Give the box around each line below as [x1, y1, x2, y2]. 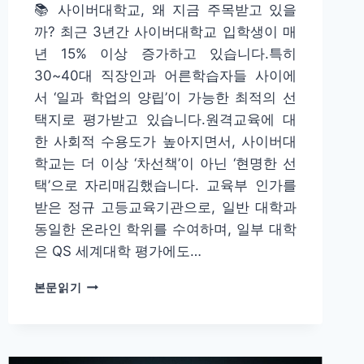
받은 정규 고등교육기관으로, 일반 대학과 [33, 198, 297, 215]
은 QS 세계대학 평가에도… [33, 242, 201, 259]
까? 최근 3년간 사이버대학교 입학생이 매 [33, 23, 297, 40]
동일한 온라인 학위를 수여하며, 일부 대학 [33, 220, 297, 237]
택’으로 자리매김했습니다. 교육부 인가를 [33, 176, 297, 193]
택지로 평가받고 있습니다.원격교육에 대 [33, 110, 297, 128]
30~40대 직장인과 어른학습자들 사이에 [33, 67, 297, 84]
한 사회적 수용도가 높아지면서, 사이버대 [33, 132, 297, 149]
